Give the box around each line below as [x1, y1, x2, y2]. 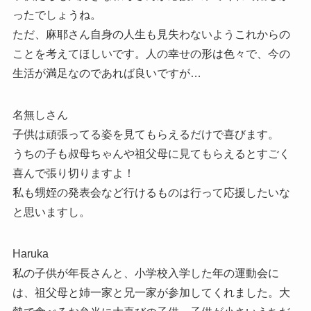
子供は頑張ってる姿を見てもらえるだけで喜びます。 [12, 128, 279, 141]
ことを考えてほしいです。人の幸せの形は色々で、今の [12, 48, 290, 60]
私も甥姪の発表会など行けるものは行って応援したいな [12, 187, 290, 199]
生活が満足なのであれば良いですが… [12, 67, 201, 80]
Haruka [12, 248, 49, 260]
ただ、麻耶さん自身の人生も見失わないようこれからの [12, 28, 290, 41]
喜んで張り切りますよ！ [12, 167, 135, 180]
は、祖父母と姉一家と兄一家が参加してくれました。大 [12, 287, 290, 299]
